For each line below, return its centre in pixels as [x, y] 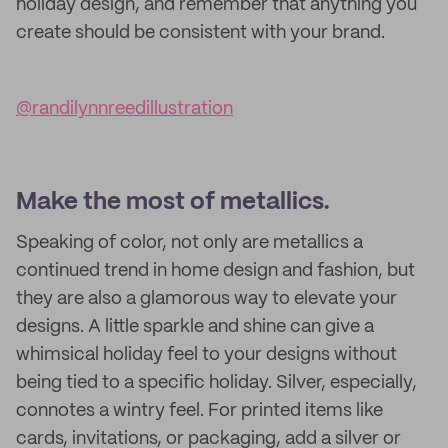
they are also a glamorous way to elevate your [206, 299]
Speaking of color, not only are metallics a [189, 243]
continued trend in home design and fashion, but [215, 271]
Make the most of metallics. [173, 202]
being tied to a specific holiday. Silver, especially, [216, 383]
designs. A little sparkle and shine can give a [195, 327]
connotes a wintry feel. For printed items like [199, 411]
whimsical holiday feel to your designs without [206, 355]
